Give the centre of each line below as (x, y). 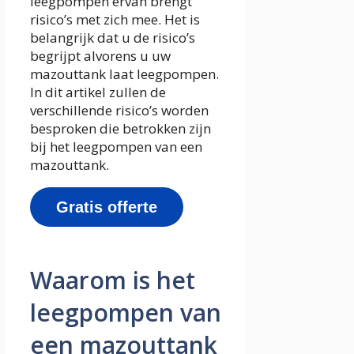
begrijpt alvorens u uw (100, 55)
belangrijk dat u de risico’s (113, 37)
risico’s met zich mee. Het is (115, 19)
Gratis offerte (107, 207)
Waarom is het (113, 281)
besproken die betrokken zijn (121, 128)
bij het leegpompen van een (116, 146)
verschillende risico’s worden (119, 110)
